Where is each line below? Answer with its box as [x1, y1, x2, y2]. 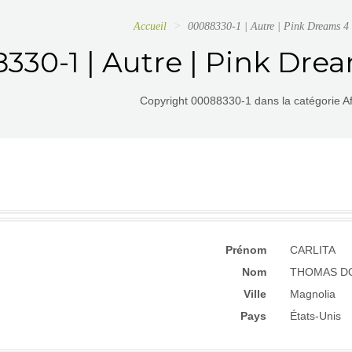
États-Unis [290, 310, 341, 322]
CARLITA [290, 244, 335, 256]
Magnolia [290, 288, 335, 300]
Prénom [225, 244, 266, 256]
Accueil [134, 20, 167, 32]
